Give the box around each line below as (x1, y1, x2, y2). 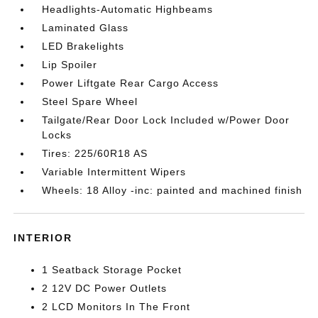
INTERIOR (13, 231, 73, 243)
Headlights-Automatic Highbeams (42, 3, 214, 15)
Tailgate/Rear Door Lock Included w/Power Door (42, 114, 290, 126)
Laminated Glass (42, 21, 129, 33)
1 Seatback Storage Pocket (42, 263, 182, 275)
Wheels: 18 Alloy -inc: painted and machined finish (42, 184, 303, 196)
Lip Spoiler (42, 58, 98, 70)
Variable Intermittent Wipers (42, 165, 187, 177)
